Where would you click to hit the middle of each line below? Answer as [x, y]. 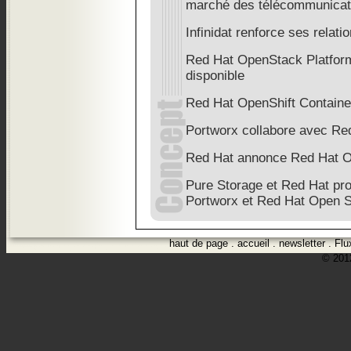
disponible [215, 76]
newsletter [302, 243]
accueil [253, 243]
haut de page [199, 243]
